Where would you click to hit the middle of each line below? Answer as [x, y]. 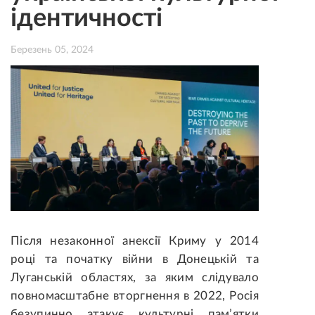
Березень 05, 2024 [52, 50]
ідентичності [86, 18]
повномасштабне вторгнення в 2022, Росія [135, 296]
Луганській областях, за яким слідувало [135, 278]
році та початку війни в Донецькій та [135, 259]
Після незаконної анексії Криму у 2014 [135, 241]
